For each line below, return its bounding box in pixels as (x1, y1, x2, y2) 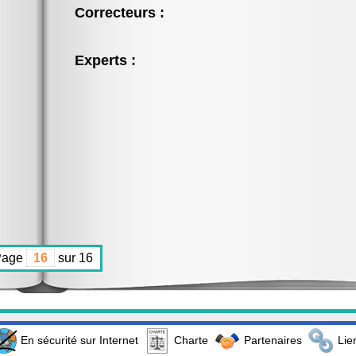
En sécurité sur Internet (21, 333, 138, 346)
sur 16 (55, 251, 93, 265)
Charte (174, 333, 208, 346)
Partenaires (244, 333, 302, 346)
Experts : (75, 52, 136, 68)
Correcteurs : (75, 5, 164, 21)
